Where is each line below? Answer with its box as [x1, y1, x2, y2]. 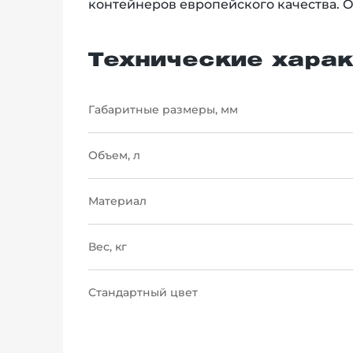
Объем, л [88, 147, 140, 162]
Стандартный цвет [88, 284, 198, 299]
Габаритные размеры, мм [88, 102, 238, 117]
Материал [88, 193, 147, 208]
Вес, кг [88, 239, 127, 254]
